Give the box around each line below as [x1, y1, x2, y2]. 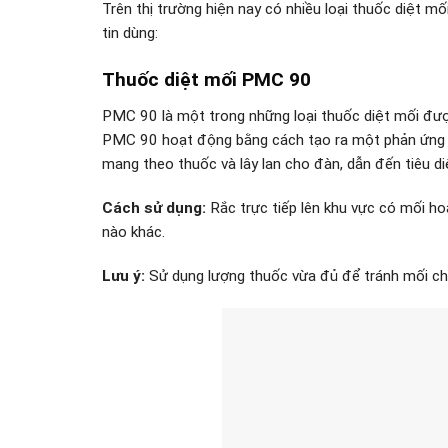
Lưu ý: [102, 267, 145, 286]
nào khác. [102, 223, 165, 242]
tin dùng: [102, 23, 158, 42]
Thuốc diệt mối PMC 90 [102, 67, 311, 91]
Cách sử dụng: [102, 199, 206, 218]
